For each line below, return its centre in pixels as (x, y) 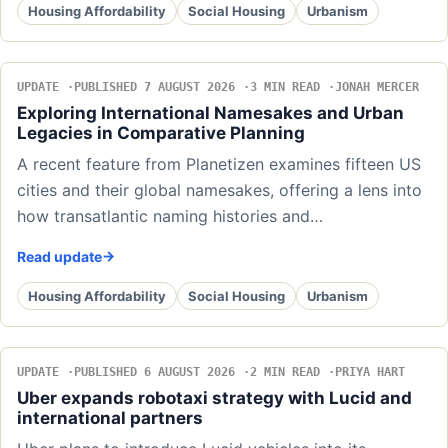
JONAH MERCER (377, 87)
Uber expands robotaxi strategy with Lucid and (214, 398)
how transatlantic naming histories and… (170, 216)
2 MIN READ (285, 372)
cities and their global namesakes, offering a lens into (219, 190)
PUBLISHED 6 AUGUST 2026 (154, 372)
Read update (59, 257)
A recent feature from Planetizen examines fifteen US (219, 164)
